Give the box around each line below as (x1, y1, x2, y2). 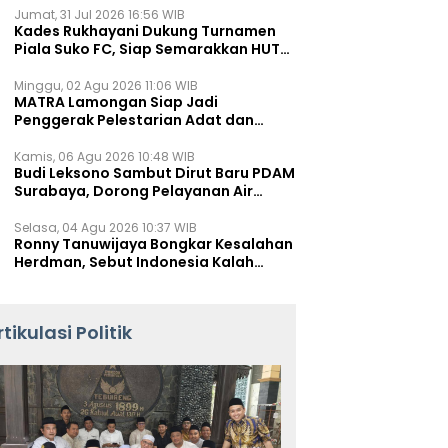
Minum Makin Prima (14, 199, 157, 219)
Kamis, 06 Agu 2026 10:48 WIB (14, 148, 196, 165)
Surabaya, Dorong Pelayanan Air (14, 181, 254, 201)
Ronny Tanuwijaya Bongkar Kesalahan (14, 234, 294, 254)
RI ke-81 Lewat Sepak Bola (14, 57, 203, 77)
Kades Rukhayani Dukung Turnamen (14, 21, 277, 41)
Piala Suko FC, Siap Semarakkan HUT (14, 39, 281, 59)
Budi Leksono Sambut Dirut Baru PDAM (14, 163, 296, 183)
